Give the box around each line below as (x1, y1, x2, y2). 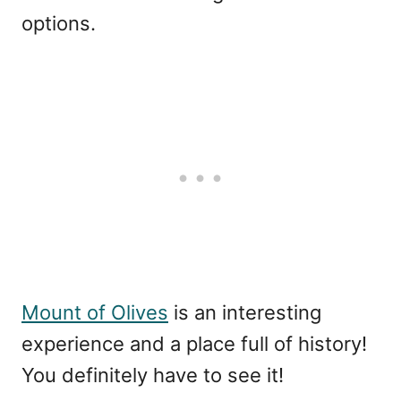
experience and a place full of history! (21, 331, 367, 355)
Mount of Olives (21, 300, 168, 324)
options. (21, 11, 96, 35)
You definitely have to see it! (21, 363, 284, 387)
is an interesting (168, 300, 321, 324)
